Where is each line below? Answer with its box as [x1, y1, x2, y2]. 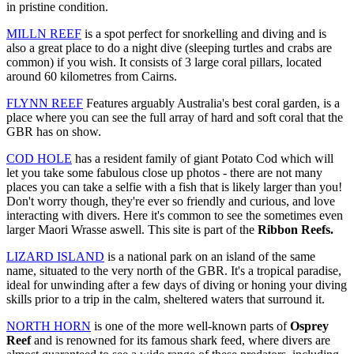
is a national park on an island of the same [104, 250, 315, 264]
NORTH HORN [6, 319, 91, 333]
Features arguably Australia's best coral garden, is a [83, 96, 340, 111]
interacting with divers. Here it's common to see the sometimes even [6, 209, 343, 223]
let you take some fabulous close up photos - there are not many [6, 166, 322, 180]
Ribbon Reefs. [258, 223, 333, 237]
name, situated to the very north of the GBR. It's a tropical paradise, [6, 264, 341, 278]
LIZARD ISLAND [6, 250, 104, 264]
